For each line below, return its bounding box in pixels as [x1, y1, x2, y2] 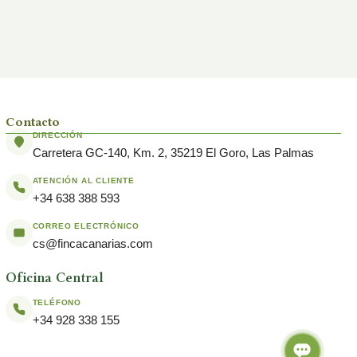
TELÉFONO [32, 297, 82, 307]
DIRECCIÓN [32, 130, 83, 139]
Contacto [5, 114, 60, 129]
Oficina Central [5, 269, 104, 285]
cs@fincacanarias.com [32, 236, 153, 250]
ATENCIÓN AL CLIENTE [32, 175, 135, 185]
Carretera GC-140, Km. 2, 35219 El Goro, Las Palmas [32, 145, 314, 159]
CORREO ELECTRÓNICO [32, 221, 140, 230]
